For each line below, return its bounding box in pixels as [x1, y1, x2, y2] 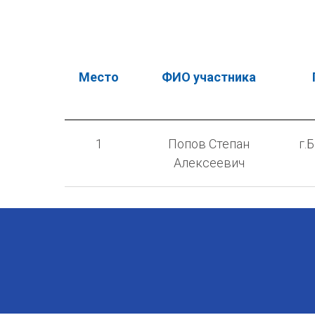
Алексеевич [173, 155, 245, 170]
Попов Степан [168, 136, 250, 151]
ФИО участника [162, 69, 256, 84]
